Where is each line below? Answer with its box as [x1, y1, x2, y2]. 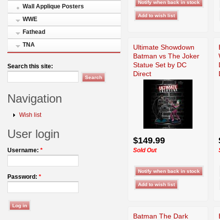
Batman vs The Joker [133, 52, 199, 60]
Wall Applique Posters [23, 3, 84, 10]
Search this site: [7, 63, 53, 70]
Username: [7, 147, 40, 154]
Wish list [19, 111, 41, 118]
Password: [7, 173, 39, 180]
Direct [133, 69, 151, 78]
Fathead [23, 28, 45, 35]
